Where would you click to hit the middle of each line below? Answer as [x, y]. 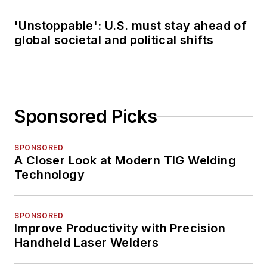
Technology [49, 175]
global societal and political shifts [114, 40]
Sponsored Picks [86, 117]
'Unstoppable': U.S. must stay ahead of [131, 26]
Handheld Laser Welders [87, 243]
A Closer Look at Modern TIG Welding [125, 161]
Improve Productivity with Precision [120, 229]
